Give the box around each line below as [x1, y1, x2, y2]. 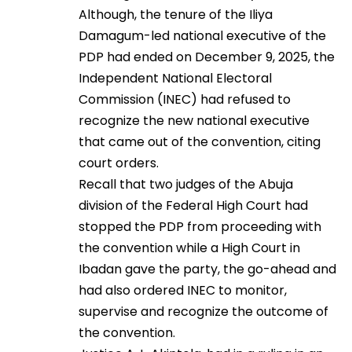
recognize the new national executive [79, 112, 310, 130]
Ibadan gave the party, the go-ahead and [79, 260, 336, 279]
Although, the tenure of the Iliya [79, 5, 273, 24]
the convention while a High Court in [79, 239, 300, 258]
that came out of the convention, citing [79, 133, 321, 152]
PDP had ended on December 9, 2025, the [79, 48, 335, 67]
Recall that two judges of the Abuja [79, 175, 293, 194]
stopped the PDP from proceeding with [79, 218, 321, 236]
